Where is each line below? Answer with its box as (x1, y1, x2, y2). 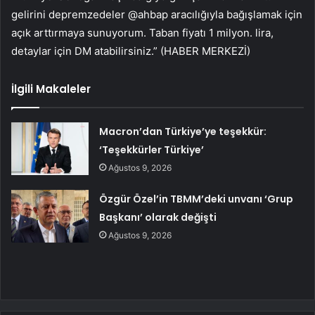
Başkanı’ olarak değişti (99, 210, 217, 224)
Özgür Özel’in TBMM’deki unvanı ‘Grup (99, 191, 294, 206)
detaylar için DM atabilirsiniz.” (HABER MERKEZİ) (11, 44, 250, 58)
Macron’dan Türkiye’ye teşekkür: (99, 124, 267, 139)
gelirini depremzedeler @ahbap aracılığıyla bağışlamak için (11, 7, 302, 21)
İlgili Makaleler (11, 81, 91, 96)
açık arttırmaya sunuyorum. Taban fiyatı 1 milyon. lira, (11, 25, 274, 39)
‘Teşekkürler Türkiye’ (99, 142, 205, 157)
